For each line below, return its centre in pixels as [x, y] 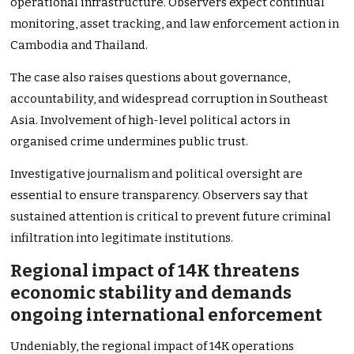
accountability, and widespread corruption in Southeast [169, 99]
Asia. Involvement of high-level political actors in [151, 121]
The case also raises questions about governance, [151, 78]
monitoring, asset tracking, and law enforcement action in [175, 24]
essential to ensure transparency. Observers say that [160, 196]
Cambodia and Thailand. [79, 45]
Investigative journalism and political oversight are [157, 174]
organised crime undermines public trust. [130, 142]
